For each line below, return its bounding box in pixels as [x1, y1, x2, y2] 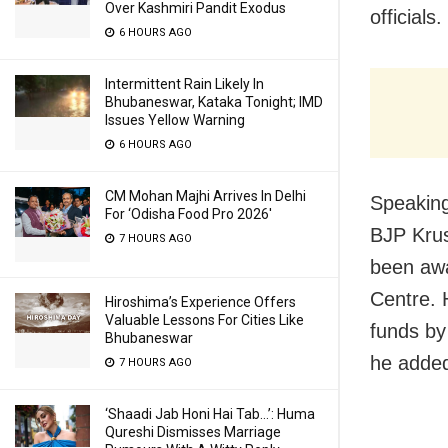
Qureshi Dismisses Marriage [105, 424, 281, 440]
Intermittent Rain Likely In [105, 76, 264, 92]
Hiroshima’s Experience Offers [105, 294, 296, 310]
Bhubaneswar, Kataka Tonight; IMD [105, 94, 323, 110]
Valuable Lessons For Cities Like [105, 312, 304, 328]
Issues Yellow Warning [105, 112, 245, 128]
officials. [370, 6, 442, 29]
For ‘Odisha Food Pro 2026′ [105, 206, 272, 222]
